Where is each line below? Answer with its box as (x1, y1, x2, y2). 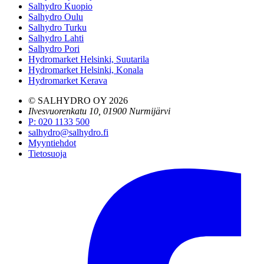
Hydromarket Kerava (28, 75, 107, 86)
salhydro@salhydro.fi (28, 127, 108, 138)
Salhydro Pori (28, 44, 80, 54)
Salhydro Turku (28, 22, 87, 33)
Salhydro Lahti (28, 33, 84, 44)
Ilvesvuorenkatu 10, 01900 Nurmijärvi (28, 106, 170, 117)
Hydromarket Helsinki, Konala (28, 65, 143, 75)
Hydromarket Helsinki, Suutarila (28, 54, 149, 65)
